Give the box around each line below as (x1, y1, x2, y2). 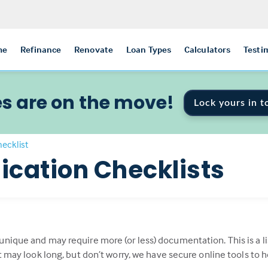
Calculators (184, 44, 231, 55)
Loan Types (126, 44, 171, 55)
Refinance (20, 44, 62, 55)
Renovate (74, 44, 113, 55)
